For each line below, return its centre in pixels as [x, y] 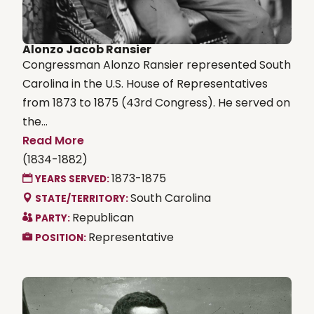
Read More [53, 140]
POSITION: [62, 238]
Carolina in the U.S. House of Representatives [145, 83]
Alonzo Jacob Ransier [87, 49]
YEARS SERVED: [73, 179]
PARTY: [54, 218]
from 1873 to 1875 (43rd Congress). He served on [156, 102]
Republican [103, 217]
